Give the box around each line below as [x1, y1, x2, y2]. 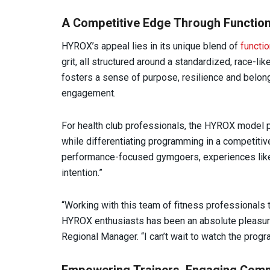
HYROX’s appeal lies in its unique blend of [61, 40, 240, 52]
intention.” [61, 166, 102, 178]
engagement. [61, 87, 116, 99]
